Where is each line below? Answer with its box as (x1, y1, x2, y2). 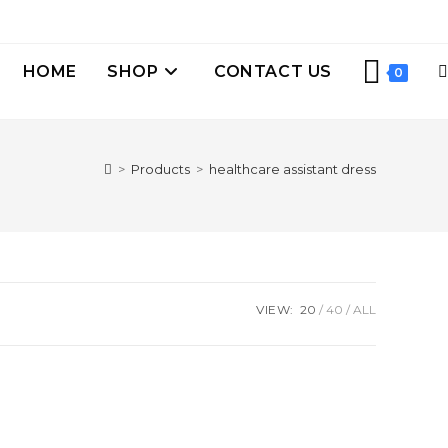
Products (131, 161, 190, 177)
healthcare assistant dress (209, 161, 376, 177)
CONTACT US (214, 62, 332, 81)
